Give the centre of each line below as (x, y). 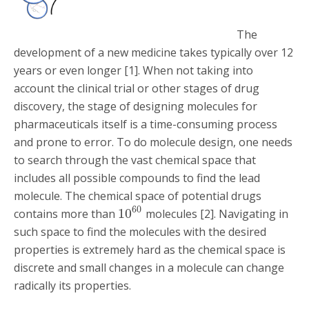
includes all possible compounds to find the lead (137, 178)
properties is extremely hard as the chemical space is (150, 249)
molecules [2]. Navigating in (215, 213)
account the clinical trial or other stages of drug (137, 88)
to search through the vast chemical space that (135, 160)
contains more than (66, 213)
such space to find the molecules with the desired (140, 231)
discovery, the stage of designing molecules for (136, 106)
